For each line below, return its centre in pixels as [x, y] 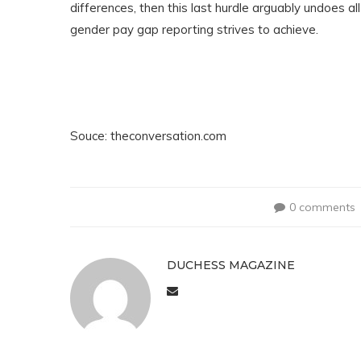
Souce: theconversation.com [148, 136]
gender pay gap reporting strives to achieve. [194, 29]
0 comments [323, 207]
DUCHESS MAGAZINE [231, 265]
